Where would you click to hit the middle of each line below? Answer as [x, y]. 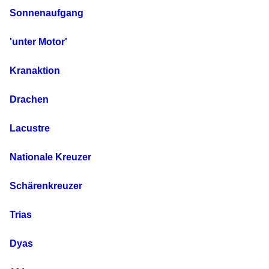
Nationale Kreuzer [50, 157]
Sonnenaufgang [47, 13]
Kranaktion [35, 71]
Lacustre [30, 128]
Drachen [29, 100]
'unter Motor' [38, 42]
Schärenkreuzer [46, 186]
